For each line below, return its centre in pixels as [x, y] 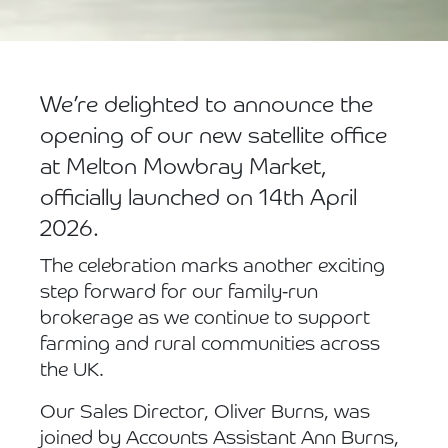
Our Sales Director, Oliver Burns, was [205, 413]
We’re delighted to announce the [206, 106]
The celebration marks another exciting [212, 267]
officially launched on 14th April [198, 199]
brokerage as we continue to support [205, 319]
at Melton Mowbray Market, [183, 168]
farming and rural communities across [210, 345]
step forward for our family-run [179, 293]
